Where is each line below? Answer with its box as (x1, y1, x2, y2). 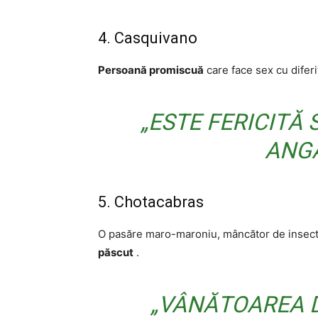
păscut (98, 246, 133, 259)
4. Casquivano (98, 29, 197, 47)
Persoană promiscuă (98, 63, 204, 77)
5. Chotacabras (98, 193, 204, 211)
